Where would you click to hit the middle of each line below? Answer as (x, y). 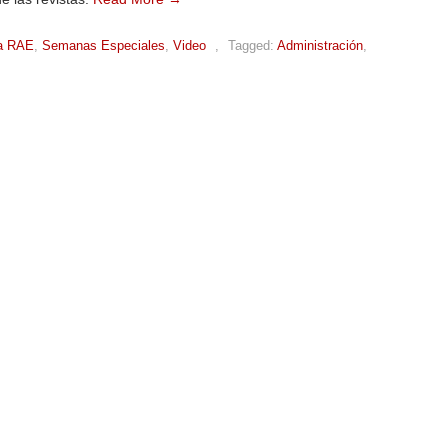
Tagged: (251, 45)
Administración (320, 45)
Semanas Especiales (103, 45)
